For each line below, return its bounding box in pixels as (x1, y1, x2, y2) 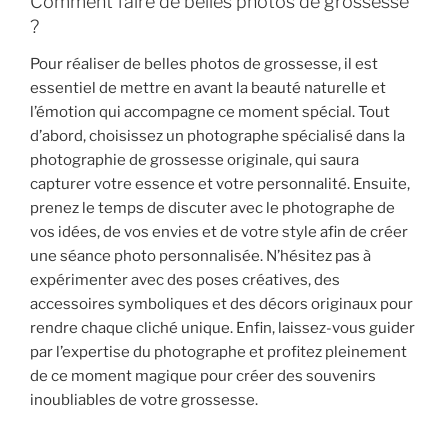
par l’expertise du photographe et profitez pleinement (30, 343, 407, 362)
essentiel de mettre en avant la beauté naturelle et (30, 79, 386, 98)
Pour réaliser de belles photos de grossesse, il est (30, 55, 378, 74)
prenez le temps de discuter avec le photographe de (30, 199, 395, 218)
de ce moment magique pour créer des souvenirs (30, 367, 376, 386)
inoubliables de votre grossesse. (30, 391, 258, 410)
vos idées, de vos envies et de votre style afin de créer (30, 223, 408, 242)
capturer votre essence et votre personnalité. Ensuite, (30, 175, 410, 194)
